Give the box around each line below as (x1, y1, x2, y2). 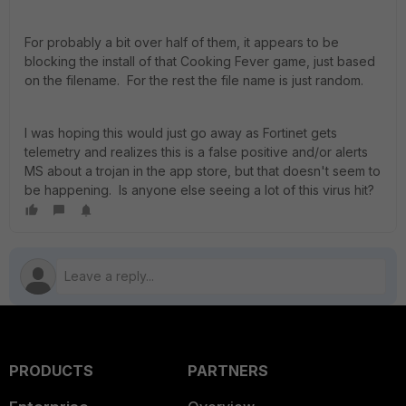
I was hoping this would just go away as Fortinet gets (24, 125, 337, 140)
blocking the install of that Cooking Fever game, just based (24, 53, 375, 69)
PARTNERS (187, 362, 268, 380)
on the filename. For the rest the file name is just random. (24, 72, 367, 88)
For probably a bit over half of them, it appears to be (24, 34, 339, 50)
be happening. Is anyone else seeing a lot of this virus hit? (24, 182, 374, 198)
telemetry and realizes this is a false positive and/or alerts (24, 144, 368, 159)
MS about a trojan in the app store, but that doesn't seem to (24, 163, 381, 179)
